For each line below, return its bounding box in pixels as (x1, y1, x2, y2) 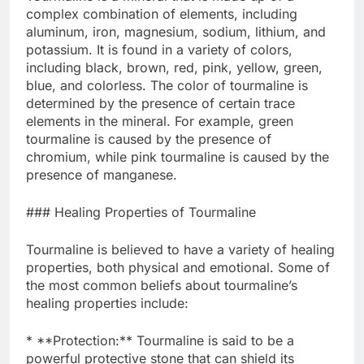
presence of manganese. (26, 166, 177, 183)
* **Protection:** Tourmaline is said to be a (26, 331, 294, 349)
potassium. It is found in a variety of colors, (26, 41, 292, 58)
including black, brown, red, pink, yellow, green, (26, 58, 323, 76)
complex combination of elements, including (26, 5, 297, 22)
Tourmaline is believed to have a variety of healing (26, 240, 335, 258)
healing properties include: (26, 294, 188, 311)
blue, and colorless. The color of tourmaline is (26, 76, 308, 93)
